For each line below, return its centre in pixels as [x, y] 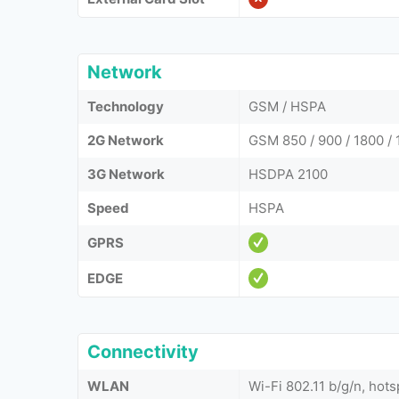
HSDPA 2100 [288, 174]
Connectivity [143, 351]
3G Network [126, 174]
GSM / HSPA [287, 106]
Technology [126, 106]
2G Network [126, 140]
